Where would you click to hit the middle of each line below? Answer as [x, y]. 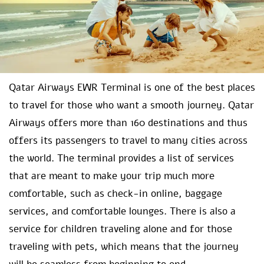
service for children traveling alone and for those [121, 229]
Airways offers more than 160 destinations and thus [128, 123]
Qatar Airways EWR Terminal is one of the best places [132, 88]
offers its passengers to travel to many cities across [128, 141]
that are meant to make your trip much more [112, 176]
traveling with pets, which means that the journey [124, 247]
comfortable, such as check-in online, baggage [115, 194]
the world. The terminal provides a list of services [121, 159]
